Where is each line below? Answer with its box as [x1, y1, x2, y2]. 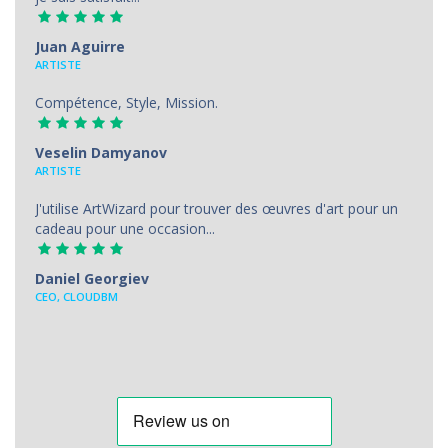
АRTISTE [35, 56, 81, 72]
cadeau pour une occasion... [35, 218, 215, 238]
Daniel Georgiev [35, 268, 149, 288]
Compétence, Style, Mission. [35, 92, 218, 112]
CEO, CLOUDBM [35, 288, 118, 304]
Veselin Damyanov [35, 142, 167, 162]
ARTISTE [35, 162, 81, 178]
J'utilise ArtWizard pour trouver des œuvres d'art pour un [35, 198, 398, 218]
